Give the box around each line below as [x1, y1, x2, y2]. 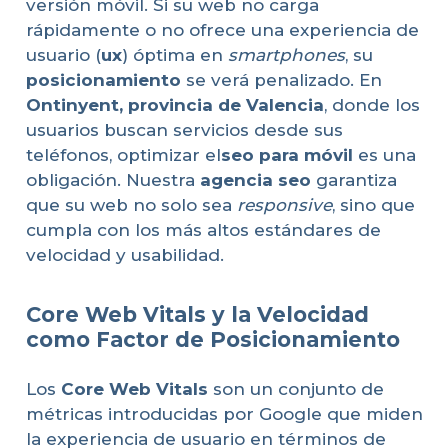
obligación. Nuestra [25, 169, 200, 190]
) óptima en [121, 44, 228, 65]
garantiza [310, 169, 397, 190]
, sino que [331, 194, 415, 215]
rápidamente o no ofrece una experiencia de [25, 19, 419, 40]
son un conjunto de [207, 379, 384, 400]
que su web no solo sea [25, 194, 237, 215]
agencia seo [199, 169, 311, 190]
